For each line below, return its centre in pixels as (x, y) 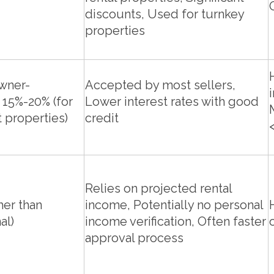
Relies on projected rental (158, 189)
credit (102, 118)
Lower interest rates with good (172, 102)
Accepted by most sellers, (160, 85)
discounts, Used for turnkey (165, 14)
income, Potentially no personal (174, 205)
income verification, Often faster (176, 222)
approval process (134, 238)
